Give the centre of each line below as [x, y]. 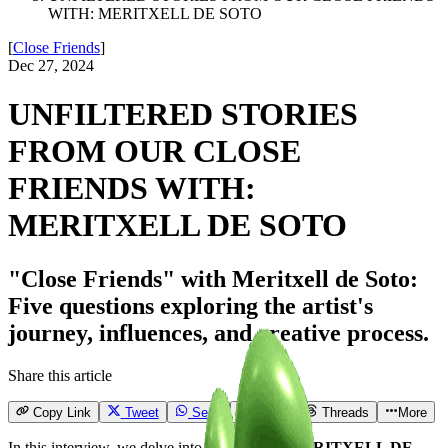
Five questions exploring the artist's [190, 305]
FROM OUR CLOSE [154, 151]
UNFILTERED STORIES [183, 114]
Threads [345, 413]
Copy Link [62, 413]
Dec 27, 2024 [51, 65]
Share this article [60, 375]
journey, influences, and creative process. [218, 332]
